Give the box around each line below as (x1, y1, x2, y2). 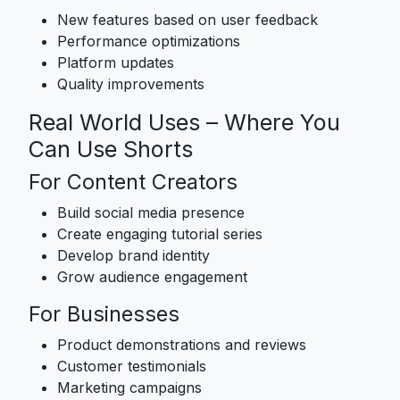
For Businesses (29, 300, 179, 327)
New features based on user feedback (57, 10, 318, 29)
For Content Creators (29, 168, 237, 195)
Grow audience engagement (57, 267, 247, 286)
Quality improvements (57, 74, 204, 93)
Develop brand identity (57, 246, 210, 264)
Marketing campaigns (57, 378, 202, 396)
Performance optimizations (57, 31, 240, 50)
